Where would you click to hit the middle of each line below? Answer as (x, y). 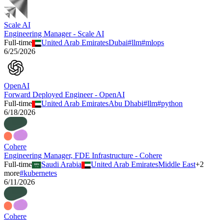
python (172, 104)
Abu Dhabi (126, 104)
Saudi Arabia (62, 165)
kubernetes (40, 173)
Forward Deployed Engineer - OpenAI (64, 95)
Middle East (177, 165)
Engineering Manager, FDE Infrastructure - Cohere (83, 156)
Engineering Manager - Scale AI (54, 34)
